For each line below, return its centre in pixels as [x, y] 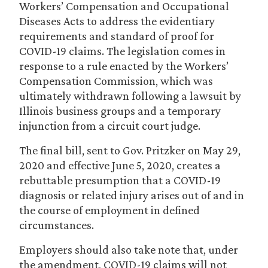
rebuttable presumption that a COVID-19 [120, 180]
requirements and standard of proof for [117, 36]
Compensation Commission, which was [116, 81]
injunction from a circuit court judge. [110, 126]
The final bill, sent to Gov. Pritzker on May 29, [130, 150]
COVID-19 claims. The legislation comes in [122, 51]
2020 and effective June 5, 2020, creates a [120, 165]
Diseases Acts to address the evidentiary [117, 21]
